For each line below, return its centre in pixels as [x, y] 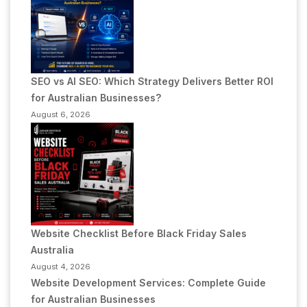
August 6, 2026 [61, 114]
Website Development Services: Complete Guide [148, 282]
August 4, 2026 [61, 266]
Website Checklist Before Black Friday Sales [139, 233]
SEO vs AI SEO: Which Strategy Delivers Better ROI [152, 81]
